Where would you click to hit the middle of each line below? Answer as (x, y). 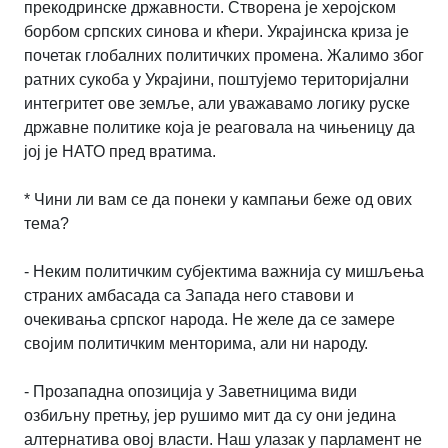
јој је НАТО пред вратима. (120, 151)
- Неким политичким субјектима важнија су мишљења (224, 271)
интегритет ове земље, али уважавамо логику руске (217, 103)
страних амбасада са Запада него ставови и (189, 295)
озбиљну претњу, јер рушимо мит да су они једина (210, 415)
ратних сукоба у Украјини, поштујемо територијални (216, 79)
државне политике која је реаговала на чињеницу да (219, 127)
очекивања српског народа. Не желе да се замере (209, 319)
